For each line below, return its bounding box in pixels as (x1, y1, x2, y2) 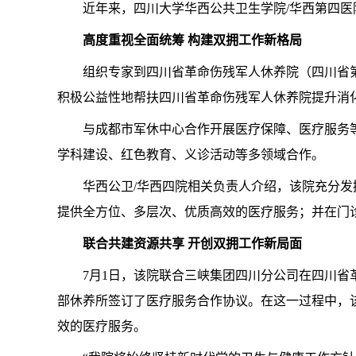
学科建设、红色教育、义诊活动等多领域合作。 (57, 148, 324, 161)
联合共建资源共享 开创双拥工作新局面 (83, 237, 302, 250)
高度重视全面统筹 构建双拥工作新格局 (83, 33, 302, 47)
